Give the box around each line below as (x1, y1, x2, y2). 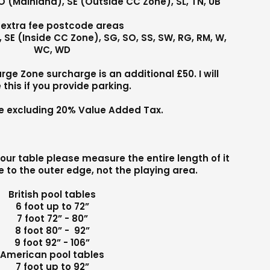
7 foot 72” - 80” (16, 212, 88, 225)
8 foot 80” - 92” (14, 224, 90, 237)
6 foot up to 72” (15, 199, 89, 213)
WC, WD (34, 43, 71, 56)
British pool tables (8, 187, 96, 201)
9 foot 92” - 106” (14, 236, 90, 249)
